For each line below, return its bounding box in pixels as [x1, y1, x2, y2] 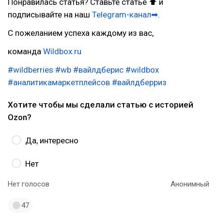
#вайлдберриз [112, 77, 167, 87]
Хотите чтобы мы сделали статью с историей [8, 99, 193, 109]
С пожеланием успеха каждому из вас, [8, 28, 154, 38]
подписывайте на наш [8, 9, 92, 19]
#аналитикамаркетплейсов [8, 77, 110, 87]
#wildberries [8, 64, 53, 75]
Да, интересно [25, 135, 78, 145]
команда [8, 46, 43, 56]
